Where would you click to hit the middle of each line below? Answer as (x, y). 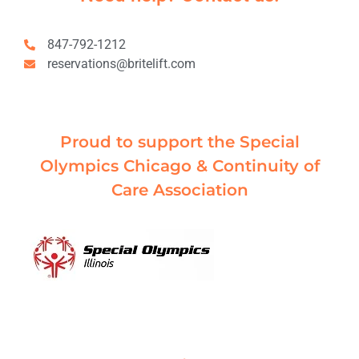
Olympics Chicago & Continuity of (179, 165)
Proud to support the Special (179, 141)
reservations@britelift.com (121, 63)
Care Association (179, 190)
